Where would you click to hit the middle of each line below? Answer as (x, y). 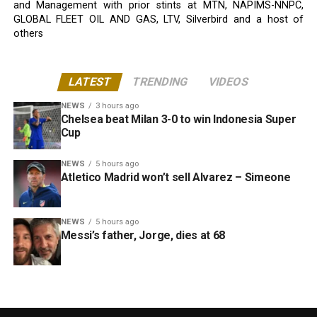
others (28, 33)
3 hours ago (117, 105)
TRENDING (160, 81)
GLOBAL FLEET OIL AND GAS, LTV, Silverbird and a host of (158, 19)
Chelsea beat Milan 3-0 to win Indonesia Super (178, 119)
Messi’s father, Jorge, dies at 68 (143, 235)
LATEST (90, 81)
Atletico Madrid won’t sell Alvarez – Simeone (175, 177)
